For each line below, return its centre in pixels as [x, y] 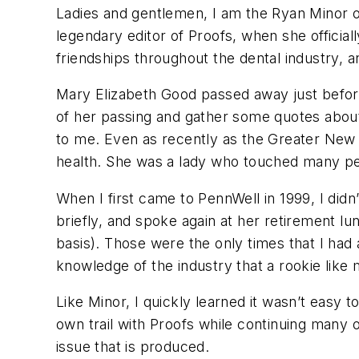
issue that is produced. [133, 347]
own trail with [103, 325]
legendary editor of [122, 35]
